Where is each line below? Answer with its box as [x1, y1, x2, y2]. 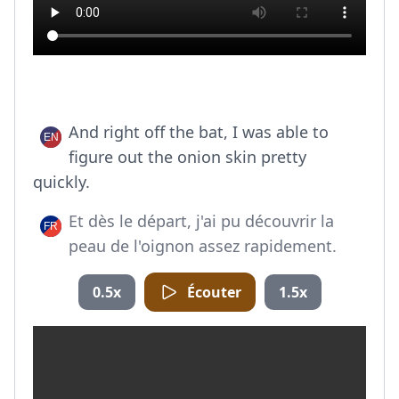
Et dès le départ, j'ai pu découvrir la [69, 210, 334, 232]
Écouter [186, 282, 241, 302]
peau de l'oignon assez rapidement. [69, 235, 337, 256]
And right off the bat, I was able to [69, 121, 329, 142]
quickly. [33, 171, 90, 192]
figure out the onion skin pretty [69, 146, 306, 167]
